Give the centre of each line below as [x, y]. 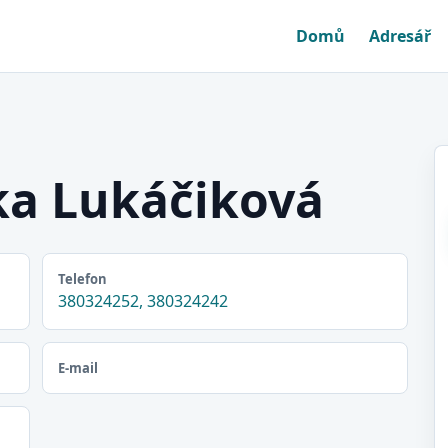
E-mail [78, 368]
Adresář [400, 35]
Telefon [82, 279]
